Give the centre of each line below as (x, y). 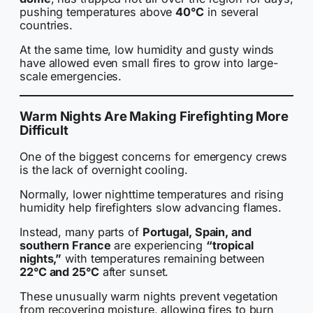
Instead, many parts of (81, 232)
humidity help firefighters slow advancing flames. (151, 207)
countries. (46, 26)
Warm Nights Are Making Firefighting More (154, 116)
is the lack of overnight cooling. (104, 169)
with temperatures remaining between (163, 259)
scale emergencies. (71, 77)
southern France (65, 246)
